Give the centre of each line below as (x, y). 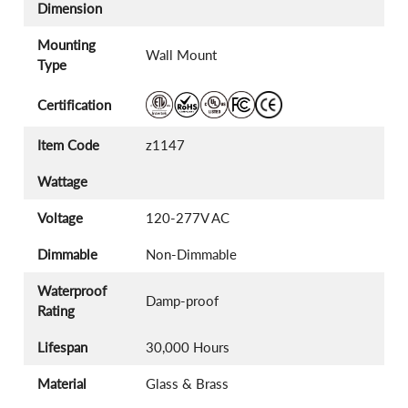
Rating (56, 311)
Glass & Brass (187, 384)
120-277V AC (187, 218)
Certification (74, 105)
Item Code (68, 145)
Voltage (60, 218)
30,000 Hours (187, 347)
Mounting (66, 45)
